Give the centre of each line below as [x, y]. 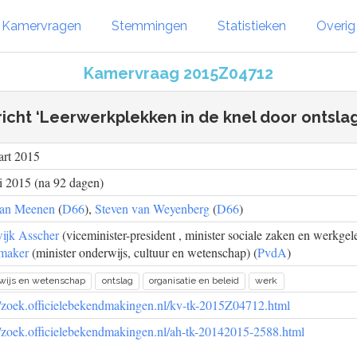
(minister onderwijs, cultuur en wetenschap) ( [143, 252]
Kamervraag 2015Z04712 [178, 73]
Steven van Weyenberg [152, 208]
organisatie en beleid [194, 280]
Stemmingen [149, 25]
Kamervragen [41, 25]
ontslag [117, 280]
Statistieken [252, 25]
